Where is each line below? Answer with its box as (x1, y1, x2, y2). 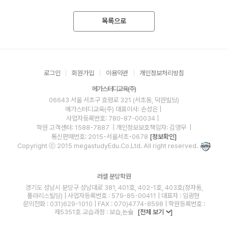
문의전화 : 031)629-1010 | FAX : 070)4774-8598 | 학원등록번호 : (23, 199, 205, 208)
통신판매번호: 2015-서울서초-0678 (51, 132, 148, 140)
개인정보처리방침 (139, 69, 185, 77)
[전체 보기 (137, 208, 165, 216)
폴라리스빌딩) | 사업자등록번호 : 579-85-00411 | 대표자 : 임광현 (27, 191, 199, 199)
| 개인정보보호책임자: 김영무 (112, 123, 188, 131)
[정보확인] (150, 132, 177, 140)
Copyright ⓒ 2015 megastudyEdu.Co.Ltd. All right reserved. (17, 142, 198, 150)
